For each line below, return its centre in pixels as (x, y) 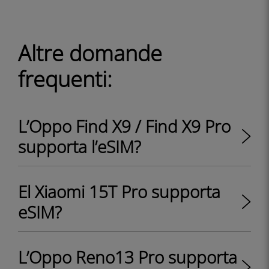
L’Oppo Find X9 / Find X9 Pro (124, 126)
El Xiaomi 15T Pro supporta (119, 192)
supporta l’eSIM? (80, 147)
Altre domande (90, 53)
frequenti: (65, 79)
